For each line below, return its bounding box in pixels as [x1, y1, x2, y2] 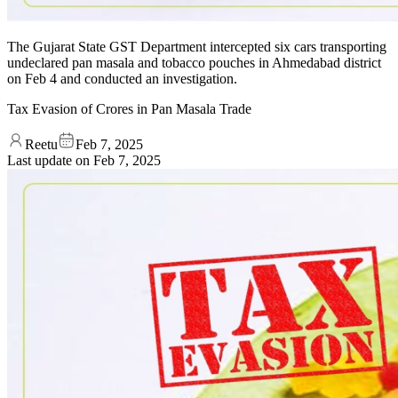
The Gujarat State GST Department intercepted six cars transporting [7, 38, 386, 54]
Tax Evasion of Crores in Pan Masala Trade [7, 100, 251, 116]
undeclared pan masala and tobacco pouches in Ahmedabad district [7, 54, 381, 70]
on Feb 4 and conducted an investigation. [7, 70, 237, 86]
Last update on [7, 152, 93, 168]
